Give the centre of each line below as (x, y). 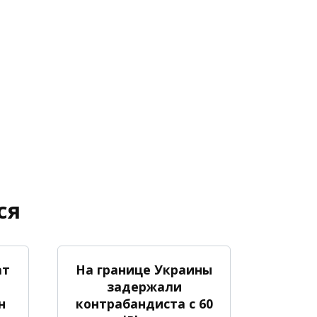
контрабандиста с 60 (144, 303)
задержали (144, 286)
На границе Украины (144, 269)
